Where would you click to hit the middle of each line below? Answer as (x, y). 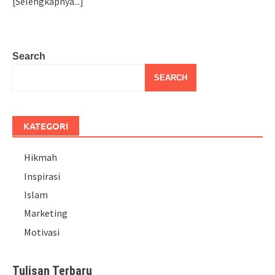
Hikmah (41, 157)
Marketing (46, 213)
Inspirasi (42, 176)
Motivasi (42, 232)
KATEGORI (46, 126)
